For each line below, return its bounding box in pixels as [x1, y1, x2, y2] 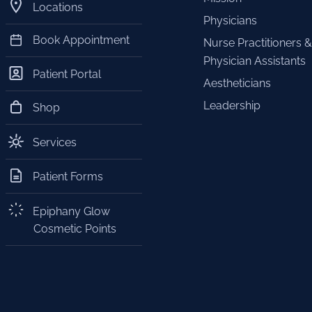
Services [29, 135, 77, 149]
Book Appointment [29, 33, 130, 47]
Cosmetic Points [33, 222, 116, 236]
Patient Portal [29, 68, 101, 81]
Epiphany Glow [29, 204, 110, 218]
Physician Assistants [203, 54, 306, 68]
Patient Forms [29, 169, 103, 183]
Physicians [203, 14, 257, 27]
